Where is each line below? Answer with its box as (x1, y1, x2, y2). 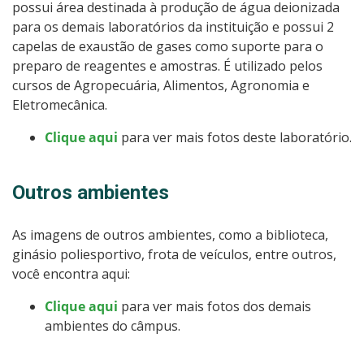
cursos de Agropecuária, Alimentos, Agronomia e (12, 76, 310, 94)
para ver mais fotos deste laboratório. (118, 128, 352, 146)
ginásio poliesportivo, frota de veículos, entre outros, (12, 245, 336, 263)
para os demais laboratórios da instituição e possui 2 (12, 17, 334, 36)
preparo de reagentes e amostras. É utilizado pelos (12, 56, 323, 75)
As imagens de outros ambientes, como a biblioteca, (12, 225, 328, 244)
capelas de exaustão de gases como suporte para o (12, 37, 323, 55)
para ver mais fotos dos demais (118, 297, 311, 315)
